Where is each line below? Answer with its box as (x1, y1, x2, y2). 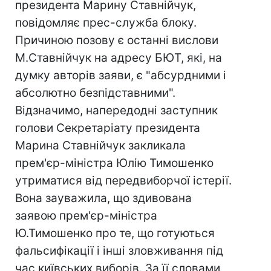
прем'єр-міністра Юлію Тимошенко (15, 156, 214, 170)
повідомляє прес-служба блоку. (15, 16, 197, 30)
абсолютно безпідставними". (15, 86, 175, 100)
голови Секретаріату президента (15, 121, 200, 135)
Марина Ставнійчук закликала (15, 139, 186, 152)
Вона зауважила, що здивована (15, 191, 192, 205)
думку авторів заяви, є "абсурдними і (15, 68, 226, 82)
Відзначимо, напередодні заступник (15, 103, 218, 117)
